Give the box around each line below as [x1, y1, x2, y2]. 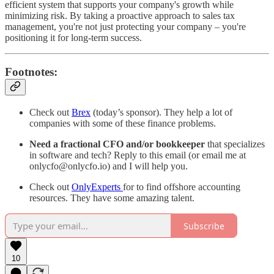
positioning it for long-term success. [5, 32, 142, 43]
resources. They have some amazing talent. [29, 193, 194, 204]
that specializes [205, 139, 265, 150]
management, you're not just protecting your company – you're [5, 21, 246, 32]
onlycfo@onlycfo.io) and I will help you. [29, 161, 188, 172]
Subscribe [183, 220, 224, 232]
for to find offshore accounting [123, 182, 240, 193]
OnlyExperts [72, 182, 123, 193]
